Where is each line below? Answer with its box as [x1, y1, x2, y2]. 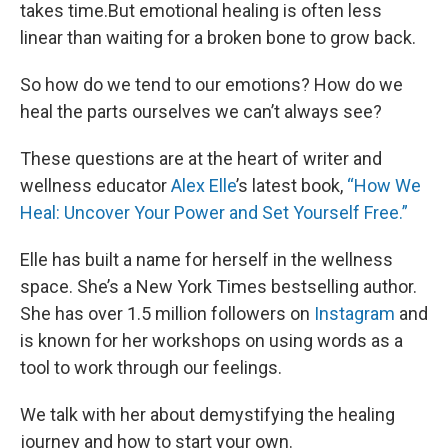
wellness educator [20, 175, 171, 196]
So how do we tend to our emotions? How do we [20, 74, 403, 95]
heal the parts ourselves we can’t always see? [20, 101, 386, 122]
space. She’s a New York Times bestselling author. [20, 276, 417, 297]
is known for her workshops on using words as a [20, 330, 403, 351]
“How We [343, 175, 421, 196]
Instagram [314, 303, 395, 324]
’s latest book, [236, 175, 343, 196]
